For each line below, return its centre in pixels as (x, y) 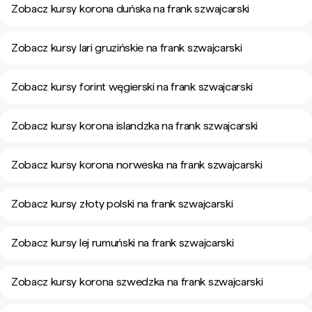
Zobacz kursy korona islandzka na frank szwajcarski (134, 126)
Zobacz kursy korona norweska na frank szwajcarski (137, 165)
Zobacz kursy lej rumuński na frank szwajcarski (123, 243)
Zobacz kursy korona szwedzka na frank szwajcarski (137, 282)
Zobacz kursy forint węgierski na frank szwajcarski (132, 87)
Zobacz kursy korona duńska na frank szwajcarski (130, 9)
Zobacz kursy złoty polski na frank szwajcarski (122, 204)
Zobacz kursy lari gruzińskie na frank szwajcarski (127, 48)
